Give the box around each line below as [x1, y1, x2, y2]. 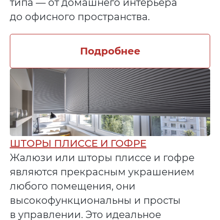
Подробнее [80, 45, 140, 57]
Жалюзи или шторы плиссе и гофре [9, 152, 194, 164]
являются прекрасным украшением [9, 166, 194, 178]
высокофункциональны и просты [9, 194, 181, 207]
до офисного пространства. [9, 11, 150, 23]
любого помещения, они [9, 180, 136, 192]
